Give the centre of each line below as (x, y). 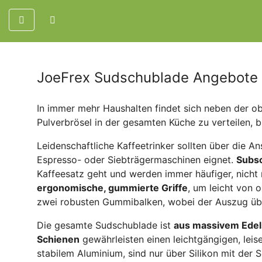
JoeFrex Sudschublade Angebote (147, 77)
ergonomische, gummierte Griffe (112, 187)
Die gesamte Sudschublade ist (105, 225)
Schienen (58, 239)
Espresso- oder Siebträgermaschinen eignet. (137, 159)
